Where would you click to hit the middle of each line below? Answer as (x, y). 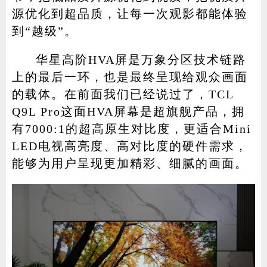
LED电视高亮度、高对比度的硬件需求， (130, 146)
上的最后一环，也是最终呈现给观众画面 (130, 77)
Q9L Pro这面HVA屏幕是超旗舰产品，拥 (128, 112)
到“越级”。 (44, 31)
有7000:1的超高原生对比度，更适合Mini (131, 129)
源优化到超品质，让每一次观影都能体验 (130, 13)
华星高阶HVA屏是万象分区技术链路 (141, 60)
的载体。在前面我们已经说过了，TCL (122, 94)
